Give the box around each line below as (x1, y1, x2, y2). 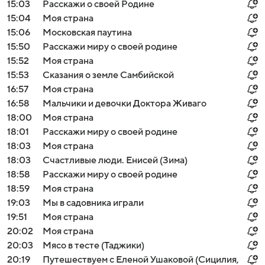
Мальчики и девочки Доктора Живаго (43, 98, 206, 109)
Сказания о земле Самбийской (43, 70, 174, 80)
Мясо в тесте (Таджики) (43, 240, 144, 251)
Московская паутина (43, 27, 132, 38)
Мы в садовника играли (43, 198, 144, 208)
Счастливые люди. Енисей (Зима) (43, 155, 188, 166)
